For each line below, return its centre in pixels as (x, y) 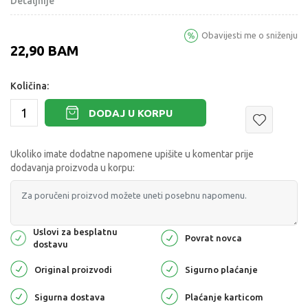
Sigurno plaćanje (221, 269)
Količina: (30, 86)
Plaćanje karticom (224, 297)
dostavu (51, 244)
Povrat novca (213, 238)
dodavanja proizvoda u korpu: (73, 168)
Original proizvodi (73, 269)
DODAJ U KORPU (131, 113)
